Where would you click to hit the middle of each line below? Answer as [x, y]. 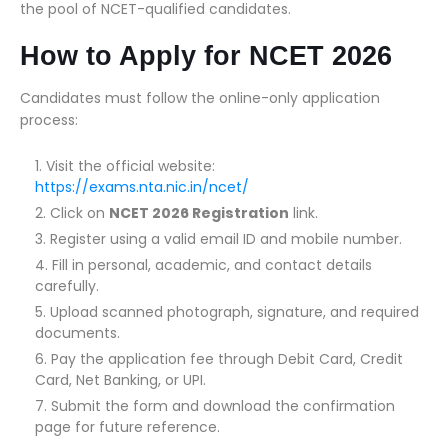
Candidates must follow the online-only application [200, 98]
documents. [77, 333]
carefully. [67, 286]
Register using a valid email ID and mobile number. [226, 239]
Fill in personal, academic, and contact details [212, 265]
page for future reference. [127, 427]
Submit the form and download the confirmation [223, 406]
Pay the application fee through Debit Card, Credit [227, 359]
